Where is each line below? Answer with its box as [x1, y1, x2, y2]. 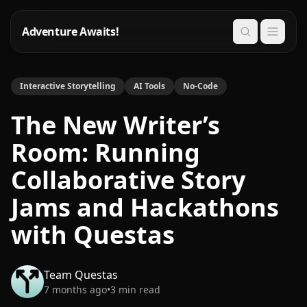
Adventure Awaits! [22, 24, 119, 39]
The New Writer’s [11, 108, 220, 142]
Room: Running [11, 136, 200, 169]
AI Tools [134, 80, 165, 92]
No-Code [183, 80, 218, 92]
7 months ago [44, 283, 107, 296]
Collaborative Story [11, 163, 245, 197]
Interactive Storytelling [20, 80, 116, 92]
